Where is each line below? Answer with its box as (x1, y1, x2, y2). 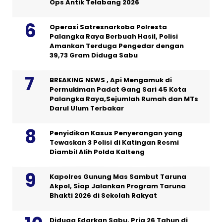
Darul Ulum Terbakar (50, 104, 124, 113)
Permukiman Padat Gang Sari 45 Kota (50, 85, 186, 95)
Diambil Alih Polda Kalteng (50, 147, 145, 157)
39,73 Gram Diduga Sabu (50, 51, 138, 60)
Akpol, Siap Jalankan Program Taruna (50, 181, 186, 191)
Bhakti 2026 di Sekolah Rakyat (50, 191, 157, 201)
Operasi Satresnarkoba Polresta (50, 22, 167, 32)
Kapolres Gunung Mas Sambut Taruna (50, 172, 186, 182)
